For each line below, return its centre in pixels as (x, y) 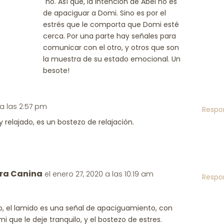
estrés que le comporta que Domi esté (111, 24)
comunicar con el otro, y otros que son (111, 47)
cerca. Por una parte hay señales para (110, 36)
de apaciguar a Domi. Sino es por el (105, 13)
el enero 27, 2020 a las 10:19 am (99, 174)
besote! (56, 70)
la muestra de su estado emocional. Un (112, 59)
